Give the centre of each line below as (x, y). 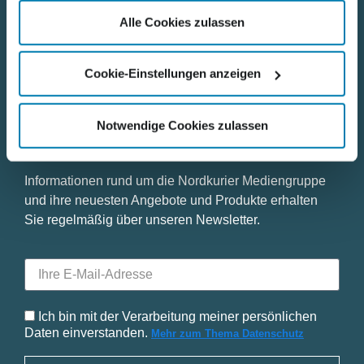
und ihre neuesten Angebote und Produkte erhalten (171, 201)
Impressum (56, 48)
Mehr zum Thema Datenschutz (227, 333)
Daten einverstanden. (88, 332)
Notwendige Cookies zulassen (182, 125)
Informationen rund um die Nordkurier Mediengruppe (175, 181)
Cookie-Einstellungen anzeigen (173, 73)
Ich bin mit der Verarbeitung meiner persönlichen (178, 317)
